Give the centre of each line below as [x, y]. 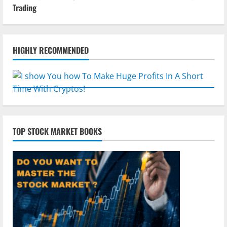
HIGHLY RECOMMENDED [51, 50]
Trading [25, 8]
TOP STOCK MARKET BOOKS [57, 131]
